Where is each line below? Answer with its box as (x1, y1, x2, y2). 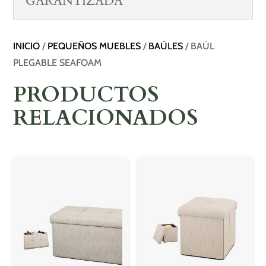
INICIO (13, 40, 40, 52)
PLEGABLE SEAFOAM (13, 56, 102, 68)
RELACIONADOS (13, 103, 199, 132)
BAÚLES (148, 40, 183, 52)
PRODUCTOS (13, 80, 160, 109)
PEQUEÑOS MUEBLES (47, 40, 141, 52)
